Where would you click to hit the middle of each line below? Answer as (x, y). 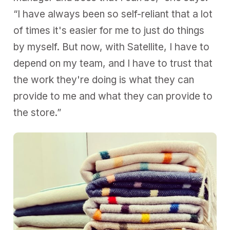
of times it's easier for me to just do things (109, 30)
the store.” (37, 112)
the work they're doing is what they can (104, 80)
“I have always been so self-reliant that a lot (113, 14)
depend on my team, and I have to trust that (113, 63)
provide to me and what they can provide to (113, 96)
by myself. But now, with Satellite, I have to (112, 47)
